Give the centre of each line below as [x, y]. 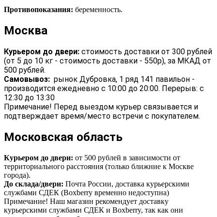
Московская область [63, 137]
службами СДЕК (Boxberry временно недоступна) [86, 193]
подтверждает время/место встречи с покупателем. [102, 116]
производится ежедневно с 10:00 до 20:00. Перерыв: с [104, 89]
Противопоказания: [39, 10]
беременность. [99, 10]
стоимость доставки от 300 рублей [146, 52]
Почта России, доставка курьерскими [126, 184]
